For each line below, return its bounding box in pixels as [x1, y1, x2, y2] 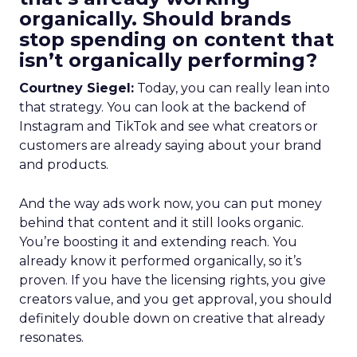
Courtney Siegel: [19, 80, 134, 96]
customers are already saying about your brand [19, 138, 322, 153]
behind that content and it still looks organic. [19, 215, 304, 230]
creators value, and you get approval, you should [19, 292, 332, 307]
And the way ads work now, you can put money [19, 196, 322, 211]
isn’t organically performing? [19, 49, 317, 72]
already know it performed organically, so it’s [19, 253, 301, 269]
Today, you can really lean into [134, 80, 330, 96]
